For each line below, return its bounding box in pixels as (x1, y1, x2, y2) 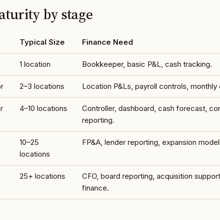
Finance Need (82, 37, 133, 47)
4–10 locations (19, 103, 67, 113)
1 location (19, 59, 51, 69)
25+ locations (19, 171, 65, 181)
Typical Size (19, 37, 65, 47)
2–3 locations (19, 81, 64, 91)
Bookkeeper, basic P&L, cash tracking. (82, 59, 212, 69)
